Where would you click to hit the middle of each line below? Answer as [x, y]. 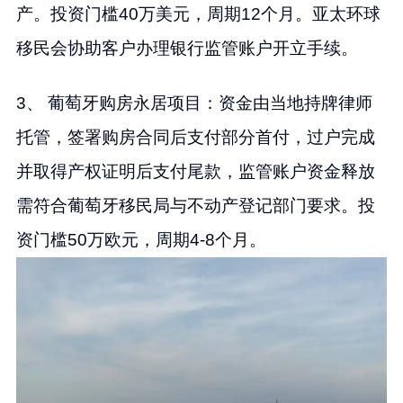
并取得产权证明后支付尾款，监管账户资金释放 [195, 171]
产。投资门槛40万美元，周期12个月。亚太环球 [198, 13]
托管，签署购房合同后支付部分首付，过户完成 [195, 137]
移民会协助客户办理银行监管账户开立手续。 [187, 48]
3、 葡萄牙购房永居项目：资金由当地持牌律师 [194, 103]
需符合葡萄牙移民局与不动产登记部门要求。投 [195, 205]
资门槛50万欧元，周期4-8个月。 [141, 239]
